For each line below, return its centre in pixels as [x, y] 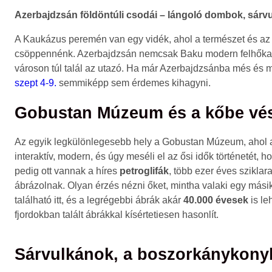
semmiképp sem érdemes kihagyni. [134, 83]
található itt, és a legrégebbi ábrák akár [99, 200]
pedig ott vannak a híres [67, 171]
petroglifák [144, 171]
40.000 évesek [216, 200]
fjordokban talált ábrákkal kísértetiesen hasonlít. [117, 215]
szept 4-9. [36, 83]
